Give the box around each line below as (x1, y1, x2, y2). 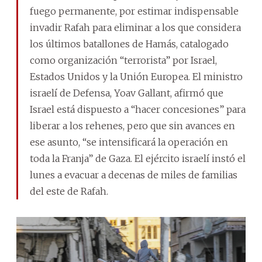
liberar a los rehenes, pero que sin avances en (30, 119, 235, 132)
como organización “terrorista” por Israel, (30, 54, 217, 66)
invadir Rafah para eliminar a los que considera (30, 21, 241, 33)
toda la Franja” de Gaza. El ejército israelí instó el (30, 152, 246, 164)
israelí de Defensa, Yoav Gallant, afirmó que (30, 87, 223, 99)
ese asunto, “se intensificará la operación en (30, 136, 228, 148)
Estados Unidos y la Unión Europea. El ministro (30, 70, 243, 82)
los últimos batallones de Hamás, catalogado (30, 37, 229, 50)
